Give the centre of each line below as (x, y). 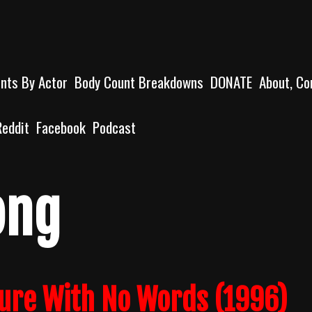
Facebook (61, 127)
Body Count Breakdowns (139, 82)
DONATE (231, 82)
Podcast (114, 127)
